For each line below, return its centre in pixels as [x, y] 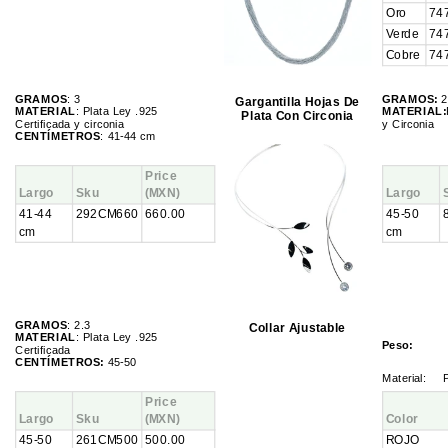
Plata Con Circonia [297, 115]
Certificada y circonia [69, 123]
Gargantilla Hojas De [297, 102]
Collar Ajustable [297, 327]
